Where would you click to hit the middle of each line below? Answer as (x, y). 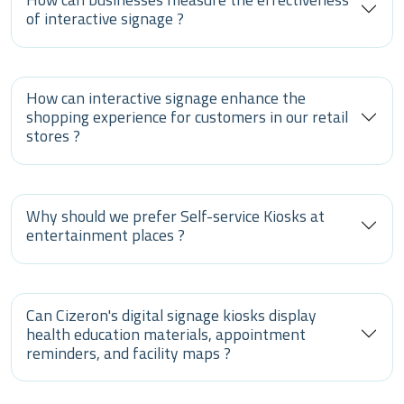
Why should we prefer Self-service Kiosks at (175, 216)
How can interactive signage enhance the (166, 98)
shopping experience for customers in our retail (187, 117)
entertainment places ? (106, 234)
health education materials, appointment (166, 334)
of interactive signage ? (105, 18)
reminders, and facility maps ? (129, 353)
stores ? (53, 136)
